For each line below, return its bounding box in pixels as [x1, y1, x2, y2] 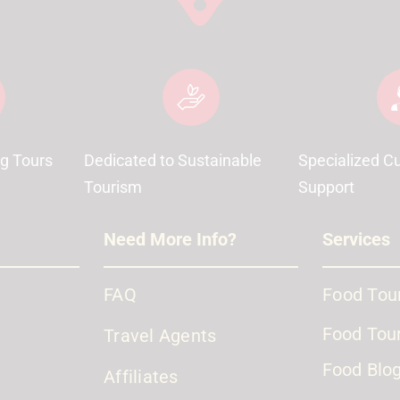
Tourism [84, 178, 142, 196]
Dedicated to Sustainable [84, 151, 262, 170]
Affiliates [104, 366, 179, 387]
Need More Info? [104, 229, 237, 250]
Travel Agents [104, 325, 217, 346]
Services [322, 229, 390, 250]
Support [298, 178, 354, 196]
